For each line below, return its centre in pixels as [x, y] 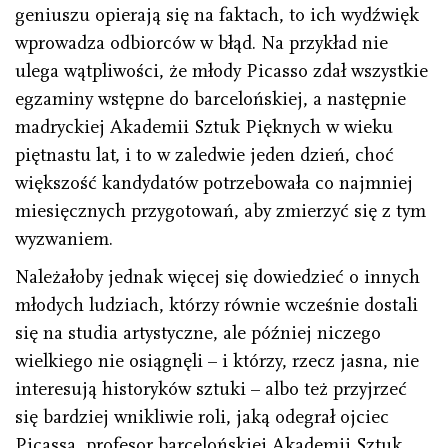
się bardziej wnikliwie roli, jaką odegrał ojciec [202, 417]
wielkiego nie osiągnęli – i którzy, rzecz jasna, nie [217, 361]
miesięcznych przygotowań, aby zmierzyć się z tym [220, 211]
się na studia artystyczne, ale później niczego [198, 333]
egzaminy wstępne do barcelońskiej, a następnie [210, 99]
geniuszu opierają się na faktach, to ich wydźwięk [217, 15]
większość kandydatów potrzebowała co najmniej [214, 183]
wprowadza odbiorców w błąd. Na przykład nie [201, 43]
